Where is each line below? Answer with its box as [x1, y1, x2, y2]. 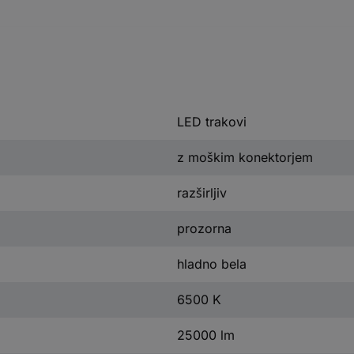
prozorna [176, 220, 232, 236]
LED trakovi [176, 113, 247, 130]
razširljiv [176, 184, 227, 201]
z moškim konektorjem [176, 149, 313, 165]
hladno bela [176, 255, 247, 272]
